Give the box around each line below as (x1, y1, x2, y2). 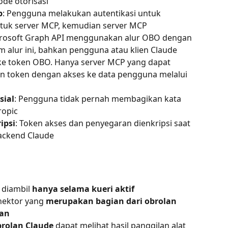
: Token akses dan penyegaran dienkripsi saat (15, 118, 192, 129)
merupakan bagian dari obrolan (46, 195, 179, 207)
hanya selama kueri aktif (32, 183, 134, 194)
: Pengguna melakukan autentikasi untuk (3, 8, 163, 19)
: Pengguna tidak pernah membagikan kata (14, 93, 183, 105)
